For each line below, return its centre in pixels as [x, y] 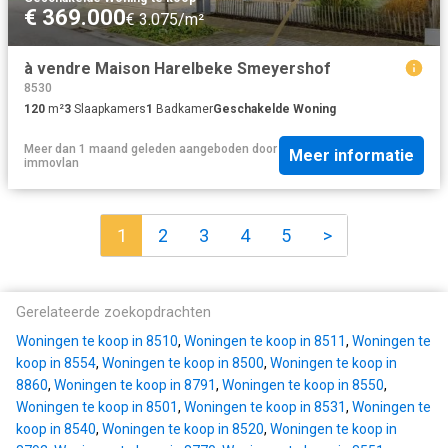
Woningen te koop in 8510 [97, 341]
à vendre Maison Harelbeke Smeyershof [177, 68]
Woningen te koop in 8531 [265, 407]
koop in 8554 [56, 363]
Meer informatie [351, 156]
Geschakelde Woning [274, 108]
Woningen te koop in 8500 [183, 363]
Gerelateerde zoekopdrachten [113, 313]
